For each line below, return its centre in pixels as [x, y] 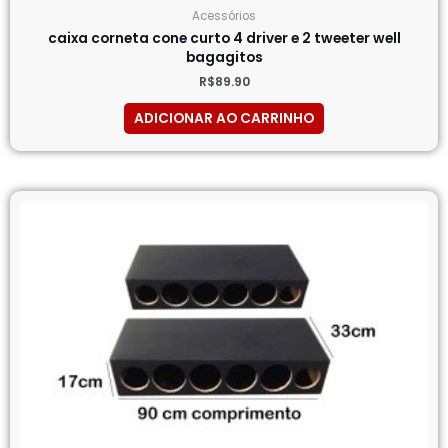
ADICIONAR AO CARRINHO [224, 119]
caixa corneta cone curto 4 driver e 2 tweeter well [224, 39]
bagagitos [224, 58]
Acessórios [224, 15]
